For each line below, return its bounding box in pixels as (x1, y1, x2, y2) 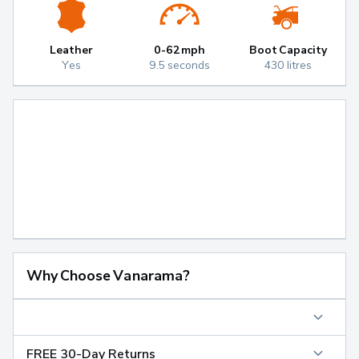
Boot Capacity (248, 42, 328, 57)
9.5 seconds (148, 58, 211, 72)
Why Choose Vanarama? (26, 267, 190, 284)
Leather (50, 42, 93, 57)
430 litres (264, 58, 313, 72)
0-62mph (154, 42, 205, 57)
